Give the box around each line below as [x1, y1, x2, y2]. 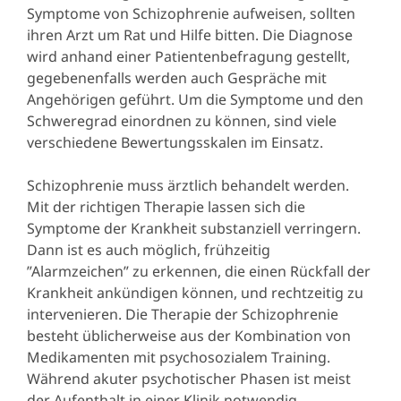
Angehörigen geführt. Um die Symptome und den [27, 90, 363, 110]
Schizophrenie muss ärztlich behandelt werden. [27, 175, 349, 196]
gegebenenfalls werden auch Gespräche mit [27, 68, 327, 89]
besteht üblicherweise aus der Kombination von [27, 326, 351, 346]
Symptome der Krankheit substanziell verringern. [27, 218, 361, 239]
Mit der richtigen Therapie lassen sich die [27, 197, 305, 218]
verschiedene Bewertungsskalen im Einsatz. [27, 132, 327, 153]
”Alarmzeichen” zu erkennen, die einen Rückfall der [27, 261, 371, 282]
